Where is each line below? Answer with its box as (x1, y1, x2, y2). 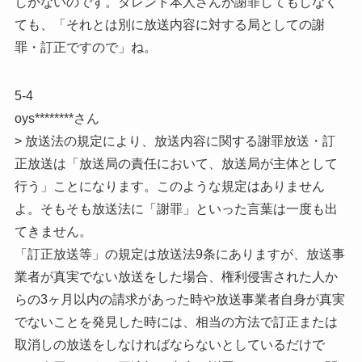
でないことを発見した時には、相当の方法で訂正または (14, 314, 338, 329)
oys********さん (14, 111, 99, 125)
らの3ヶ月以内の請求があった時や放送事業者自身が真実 (14, 292, 345, 306)
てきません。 (14, 224, 92, 238)
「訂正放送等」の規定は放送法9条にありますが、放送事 (14, 246, 345, 261)
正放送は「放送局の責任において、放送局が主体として (14, 156, 338, 170)
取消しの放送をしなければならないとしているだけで (14, 337, 325, 351)
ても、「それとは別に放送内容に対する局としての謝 (14, 17, 325, 32)
